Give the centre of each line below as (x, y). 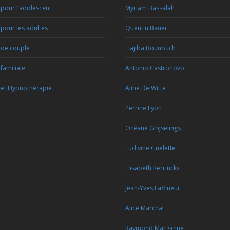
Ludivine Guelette (150, 148)
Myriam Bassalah (150, 8)
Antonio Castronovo (155, 68)
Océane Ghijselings (153, 128)
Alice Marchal (145, 208)
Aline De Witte (146, 88)
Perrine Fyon (143, 108)
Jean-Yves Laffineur (153, 188)
